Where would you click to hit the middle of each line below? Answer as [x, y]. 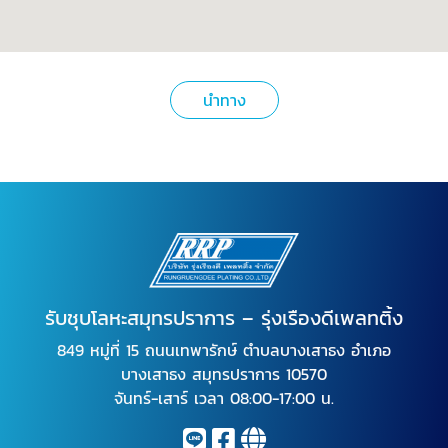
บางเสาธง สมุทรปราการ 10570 [224, 373]
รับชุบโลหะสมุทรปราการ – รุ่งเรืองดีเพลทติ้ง [224, 317]
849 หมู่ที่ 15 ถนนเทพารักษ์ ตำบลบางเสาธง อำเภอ [224, 349]
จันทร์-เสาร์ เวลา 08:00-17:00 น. [224, 397]
